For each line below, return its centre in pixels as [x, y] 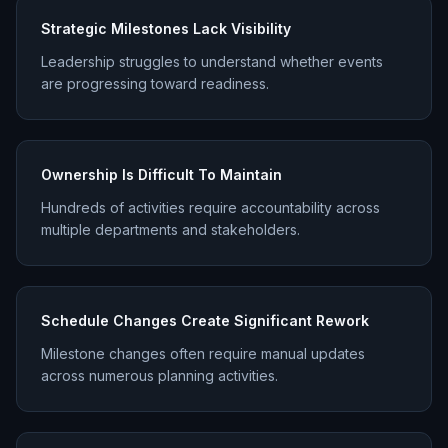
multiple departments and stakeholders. [170, 230]
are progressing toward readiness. [155, 84]
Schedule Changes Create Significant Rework [205, 321]
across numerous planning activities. [159, 376]
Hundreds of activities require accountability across [210, 208]
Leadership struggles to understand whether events [212, 62]
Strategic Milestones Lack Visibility [166, 29]
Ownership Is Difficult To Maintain [161, 175]
